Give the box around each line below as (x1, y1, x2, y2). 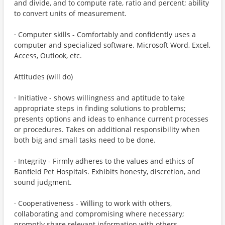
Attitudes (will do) (14, 72, 73, 81)
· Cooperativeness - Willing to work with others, (14, 198, 172, 208)
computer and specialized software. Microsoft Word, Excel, (14, 40, 210, 50)
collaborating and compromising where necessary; (14, 209, 184, 218)
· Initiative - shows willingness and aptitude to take (14, 93, 185, 102)
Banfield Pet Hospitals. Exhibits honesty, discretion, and (14, 167, 200, 176)
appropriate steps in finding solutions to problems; (14, 103, 186, 113)
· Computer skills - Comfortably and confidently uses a (14, 30, 196, 39)
